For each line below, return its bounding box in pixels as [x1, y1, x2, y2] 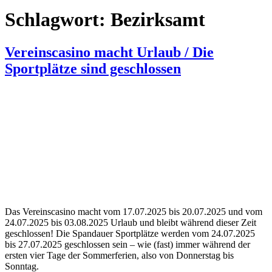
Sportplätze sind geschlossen [5, 60, 181, 76]
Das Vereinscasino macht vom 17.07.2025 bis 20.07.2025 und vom [5, 206, 262, 217]
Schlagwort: [5, 8, 110, 31]
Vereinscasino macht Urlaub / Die [5, 44, 214, 60]
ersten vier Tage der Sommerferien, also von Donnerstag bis [5, 250, 234, 260]
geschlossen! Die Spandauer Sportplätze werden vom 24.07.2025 [5, 228, 255, 239]
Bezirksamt [110, 8, 205, 31]
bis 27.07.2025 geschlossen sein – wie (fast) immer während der [5, 239, 250, 250]
